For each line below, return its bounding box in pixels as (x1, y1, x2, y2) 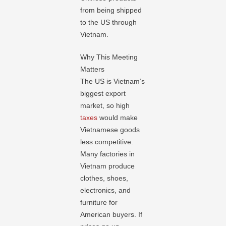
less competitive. (80, 138, 134, 146)
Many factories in (80, 150, 135, 158)
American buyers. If (80, 210, 143, 218)
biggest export (80, 89, 126, 97)
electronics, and (80, 186, 131, 194)
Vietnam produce (80, 162, 135, 170)
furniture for (80, 198, 118, 206)
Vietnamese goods (80, 126, 140, 134)
